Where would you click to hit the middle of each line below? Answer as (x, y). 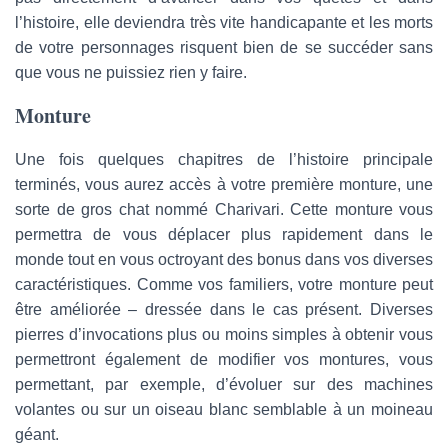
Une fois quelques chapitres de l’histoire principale (224, 160)
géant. (37, 435)
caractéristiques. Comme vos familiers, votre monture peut (224, 285)
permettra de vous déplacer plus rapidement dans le (224, 235)
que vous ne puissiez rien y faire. (131, 73)
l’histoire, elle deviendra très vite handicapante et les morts (224, 23)
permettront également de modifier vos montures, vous (224, 360)
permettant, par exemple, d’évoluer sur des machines (224, 385)
